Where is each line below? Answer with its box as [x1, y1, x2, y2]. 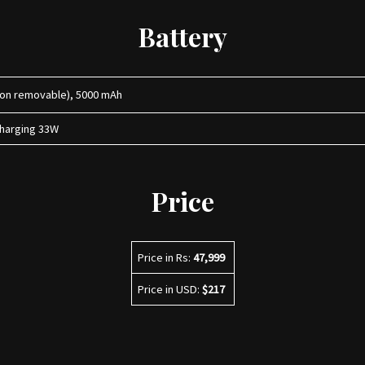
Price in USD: [137, 282, 202, 297]
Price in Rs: [137, 250, 193, 265]
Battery [138, 19, 227, 54]
